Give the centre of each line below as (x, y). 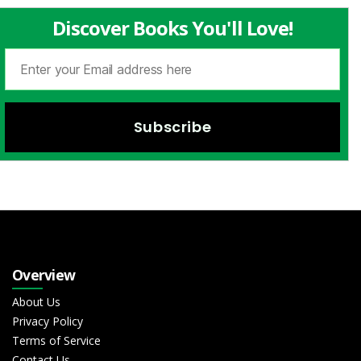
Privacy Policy (48, 321)
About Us (36, 301)
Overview (44, 274)
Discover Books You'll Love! (172, 28)
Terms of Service (56, 340)
